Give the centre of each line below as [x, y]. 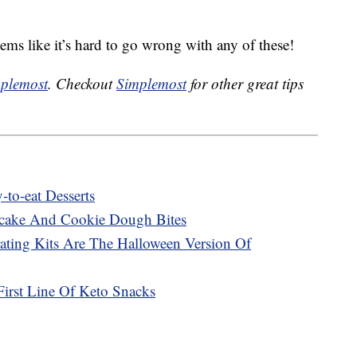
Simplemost [151, 84]
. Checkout [82, 84]
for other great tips [245, 84]
